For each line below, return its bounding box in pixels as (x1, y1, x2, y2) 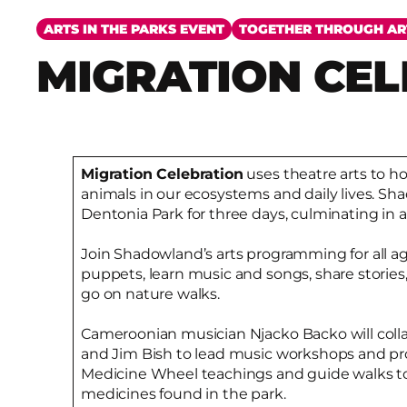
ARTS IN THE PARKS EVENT (44, 21, 224, 38)
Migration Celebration (81, 165, 243, 184)
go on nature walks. (81, 285, 220, 303)
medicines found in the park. (81, 385, 286, 403)
